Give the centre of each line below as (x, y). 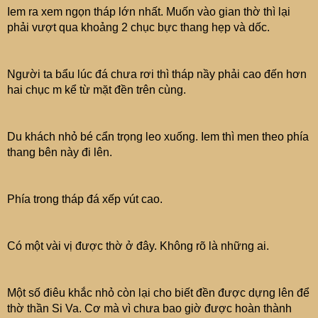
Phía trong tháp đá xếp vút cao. (85, 199)
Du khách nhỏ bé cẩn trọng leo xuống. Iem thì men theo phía (158, 137)
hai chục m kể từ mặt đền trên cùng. (97, 90)
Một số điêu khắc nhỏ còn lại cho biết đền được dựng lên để (158, 293)
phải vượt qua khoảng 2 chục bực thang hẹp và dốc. (138, 27)
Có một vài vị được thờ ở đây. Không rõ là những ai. (138, 246)
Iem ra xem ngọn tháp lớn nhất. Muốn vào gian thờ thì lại (149, 12)
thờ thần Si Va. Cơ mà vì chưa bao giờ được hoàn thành (149, 308)
